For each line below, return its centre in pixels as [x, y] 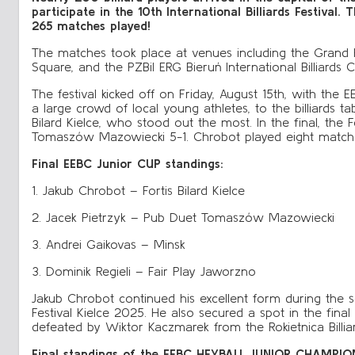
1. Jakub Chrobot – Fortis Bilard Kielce [138, 190]
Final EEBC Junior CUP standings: [128, 163]
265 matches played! [91, 25]
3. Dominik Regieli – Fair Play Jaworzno [144, 271]
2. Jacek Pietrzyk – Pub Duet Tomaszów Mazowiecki [183, 217]
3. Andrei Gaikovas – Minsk [109, 244]
